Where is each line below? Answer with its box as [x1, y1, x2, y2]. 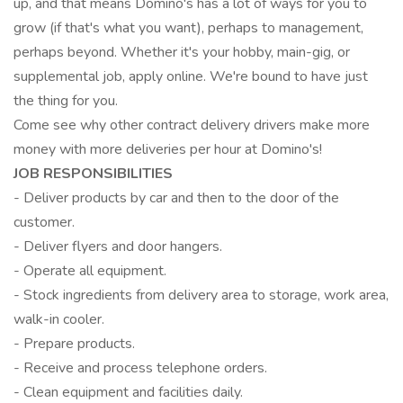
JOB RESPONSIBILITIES [13, 164, 173, 184]
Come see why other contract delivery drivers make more [13, 115, 370, 135]
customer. [13, 212, 75, 232]
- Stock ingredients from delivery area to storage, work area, [13, 285, 389, 305]
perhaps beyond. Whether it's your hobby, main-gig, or [13, 42, 350, 62]
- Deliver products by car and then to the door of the [13, 188, 339, 208]
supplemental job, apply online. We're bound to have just [13, 67, 368, 86]
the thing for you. [13, 91, 118, 111]
